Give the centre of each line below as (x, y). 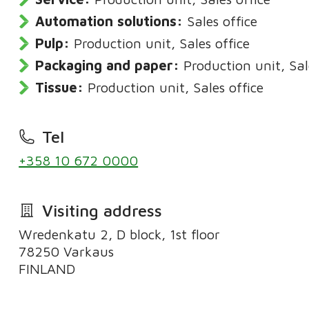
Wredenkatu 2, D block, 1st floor (120, 235)
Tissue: (60, 87)
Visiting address (102, 210)
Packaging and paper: (108, 65)
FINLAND (47, 269)
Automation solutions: (109, 21)
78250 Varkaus (67, 252)
